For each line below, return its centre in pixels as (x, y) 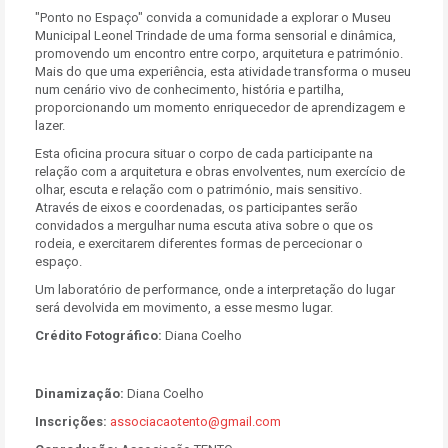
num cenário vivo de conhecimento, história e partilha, (189, 89)
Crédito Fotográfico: (98, 335)
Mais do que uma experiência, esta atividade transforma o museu (223, 71)
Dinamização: (79, 393)
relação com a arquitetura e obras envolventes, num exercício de (220, 171)
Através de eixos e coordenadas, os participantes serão (196, 207)
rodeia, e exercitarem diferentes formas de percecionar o (199, 243)
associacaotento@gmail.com (195, 421)
